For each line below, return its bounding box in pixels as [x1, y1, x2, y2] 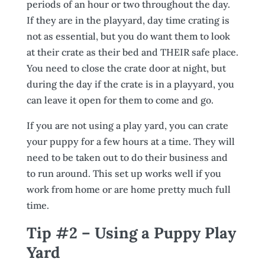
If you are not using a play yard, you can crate [26, 119, 228, 131]
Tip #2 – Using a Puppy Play [26, 223, 236, 243]
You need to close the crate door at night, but [26, 62, 226, 74]
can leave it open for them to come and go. [26, 94, 214, 106]
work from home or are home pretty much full [26, 183, 231, 195]
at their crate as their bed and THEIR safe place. [26, 46, 238, 58]
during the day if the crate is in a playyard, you [26, 78, 234, 90]
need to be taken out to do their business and [26, 151, 228, 163]
